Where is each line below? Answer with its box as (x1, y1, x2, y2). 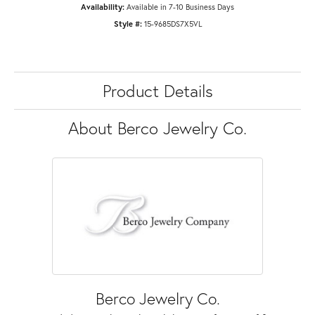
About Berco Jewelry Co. (68, 116, 247, 139)
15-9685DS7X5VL (143, 18, 202, 29)
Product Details (102, 79, 213, 102)
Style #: (113, 18, 142, 29)
